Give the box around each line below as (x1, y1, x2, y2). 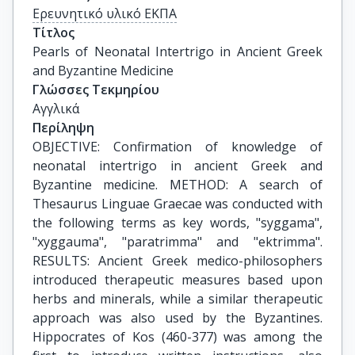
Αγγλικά (32, 100, 79, 117)
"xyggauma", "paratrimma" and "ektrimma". (32, 233, 323, 250)
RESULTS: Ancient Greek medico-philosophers (32, 252, 323, 269)
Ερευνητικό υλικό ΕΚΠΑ (32, 5, 177, 22)
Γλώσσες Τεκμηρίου (32, 81, 159, 98)
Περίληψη (32, 119, 94, 136)
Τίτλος (32, 24, 74, 41)
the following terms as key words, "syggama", (32, 214, 323, 231)
